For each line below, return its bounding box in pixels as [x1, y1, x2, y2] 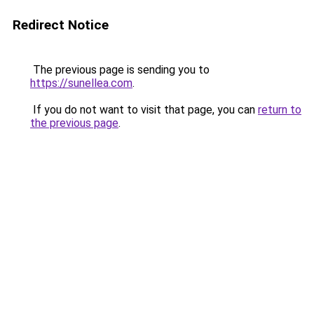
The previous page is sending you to [30, 63, 210, 76]
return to [258, 103, 301, 116]
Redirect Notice [13, 17, 109, 33]
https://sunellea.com [30, 76, 132, 90]
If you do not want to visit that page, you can [30, 103, 258, 116]
